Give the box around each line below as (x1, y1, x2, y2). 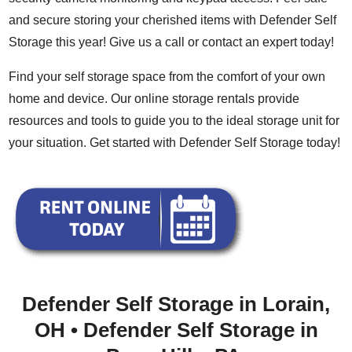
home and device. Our (9, 91, 135, 105)
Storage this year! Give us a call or (9, 35, 203, 49)
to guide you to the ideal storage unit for (118, 113, 340, 127)
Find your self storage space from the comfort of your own (9, 69, 326, 83)
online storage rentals (134, 91, 255, 105)
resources (9, 113, 64, 127)
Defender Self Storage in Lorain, (22, 291, 330, 316)
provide (255, 91, 300, 105)
